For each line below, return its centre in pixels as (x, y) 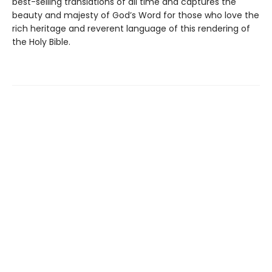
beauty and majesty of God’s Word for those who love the (136, 15)
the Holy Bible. (41, 42)
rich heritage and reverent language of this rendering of (131, 29)
